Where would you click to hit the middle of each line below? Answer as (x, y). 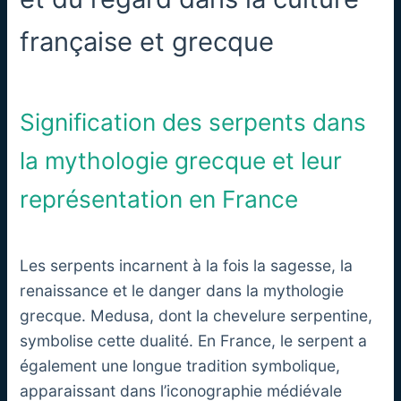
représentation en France (159, 199)
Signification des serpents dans (193, 122)
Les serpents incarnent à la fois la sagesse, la (187, 265)
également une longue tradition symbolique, (180, 365)
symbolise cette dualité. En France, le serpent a (194, 340)
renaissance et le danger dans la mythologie (182, 290)
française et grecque (147, 41)
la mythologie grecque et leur (181, 160)
